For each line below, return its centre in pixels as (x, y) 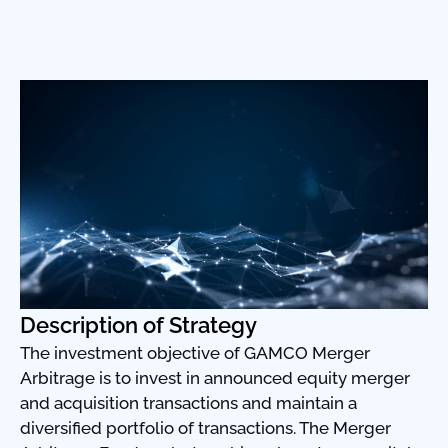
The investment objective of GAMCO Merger (195, 353)
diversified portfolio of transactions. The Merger (205, 428)
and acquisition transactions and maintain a (188, 403)
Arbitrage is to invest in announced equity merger (215, 378)
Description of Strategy (138, 325)
